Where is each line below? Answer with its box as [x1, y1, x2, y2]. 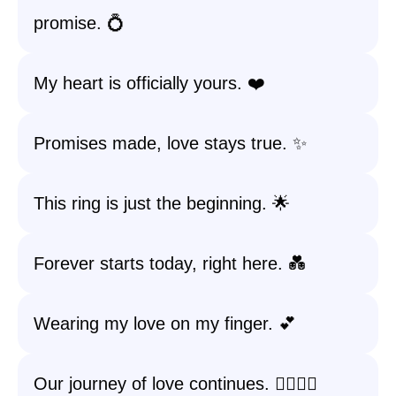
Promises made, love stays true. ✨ [34, 133, 307, 153]
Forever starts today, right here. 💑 [34, 254, 306, 273]
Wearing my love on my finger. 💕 [34, 314, 296, 333]
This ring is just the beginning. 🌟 [34, 194, 290, 213]
